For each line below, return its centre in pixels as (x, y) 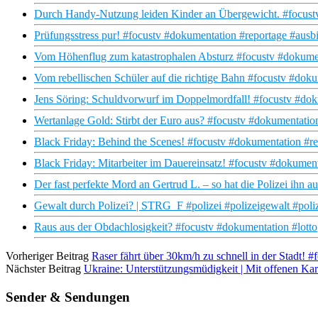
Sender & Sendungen (68, 297)
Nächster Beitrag (43, 269)
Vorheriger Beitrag (47, 256)
